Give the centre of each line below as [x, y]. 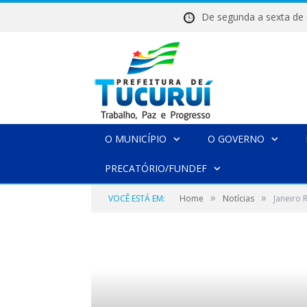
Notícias [238, 198]
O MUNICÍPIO [136, 139]
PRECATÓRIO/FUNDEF [156, 168]
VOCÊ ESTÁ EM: [137, 198]
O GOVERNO [236, 139]
